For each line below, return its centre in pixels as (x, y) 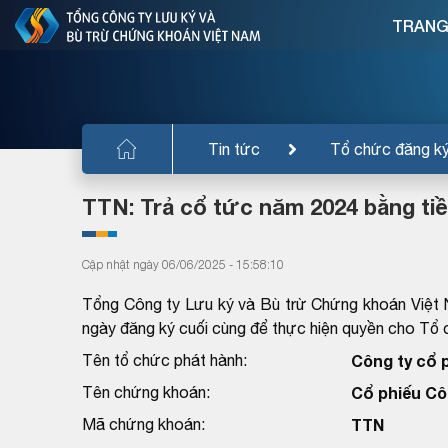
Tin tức (234, 148)
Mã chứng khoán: (143, 423)
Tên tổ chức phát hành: (164, 359)
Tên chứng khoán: (146, 391)
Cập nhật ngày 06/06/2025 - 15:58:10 (183, 264)
